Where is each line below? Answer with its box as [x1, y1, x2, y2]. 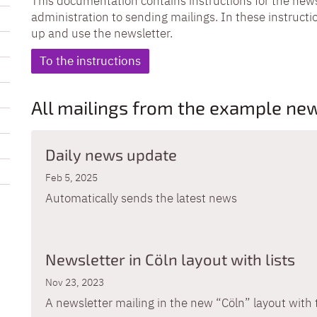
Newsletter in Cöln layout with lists [45, 249, 295, 268]
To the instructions [40, 52, 141, 69]
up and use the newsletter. [31, 25, 173, 41]
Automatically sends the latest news [45, 190, 237, 206]
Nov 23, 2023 [45, 275, 104, 289]
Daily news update [45, 144, 177, 163]
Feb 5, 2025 [45, 171, 98, 184]
